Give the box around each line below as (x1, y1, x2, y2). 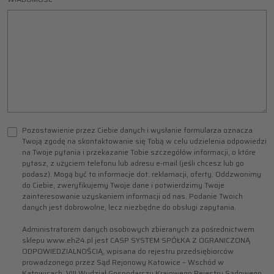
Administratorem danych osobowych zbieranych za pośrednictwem (22, 223, 254, 235)
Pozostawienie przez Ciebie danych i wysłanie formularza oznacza (22, 124, 253, 136)
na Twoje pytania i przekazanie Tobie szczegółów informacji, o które (22, 146, 256, 158)
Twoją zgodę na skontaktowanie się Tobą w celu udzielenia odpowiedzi (22, 135, 267, 147)
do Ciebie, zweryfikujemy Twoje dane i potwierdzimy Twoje (22, 179, 224, 191)
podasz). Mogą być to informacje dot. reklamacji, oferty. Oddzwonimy (22, 168, 261, 180)
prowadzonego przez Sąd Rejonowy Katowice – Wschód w (22, 256, 224, 268)
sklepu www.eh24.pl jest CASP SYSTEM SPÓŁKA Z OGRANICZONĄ (22, 234, 250, 246)
